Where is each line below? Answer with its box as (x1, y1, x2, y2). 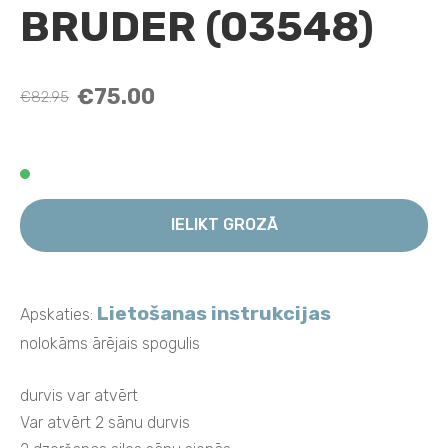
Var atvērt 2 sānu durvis (20, 413, 190, 433)
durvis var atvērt (20, 386, 138, 406)
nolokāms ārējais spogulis (20, 333, 200, 353)
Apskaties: (20, 304, 97, 324)
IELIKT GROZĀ (170, 215, 278, 235)
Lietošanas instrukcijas (97, 301, 331, 325)
